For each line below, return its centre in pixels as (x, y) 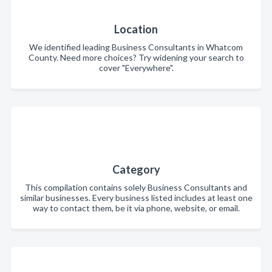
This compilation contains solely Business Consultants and (136, 187)
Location (136, 29)
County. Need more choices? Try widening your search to (136, 57)
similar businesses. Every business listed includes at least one (136, 198)
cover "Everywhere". (136, 68)
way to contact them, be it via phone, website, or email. (136, 208)
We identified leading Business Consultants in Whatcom (136, 47)
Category (136, 169)
